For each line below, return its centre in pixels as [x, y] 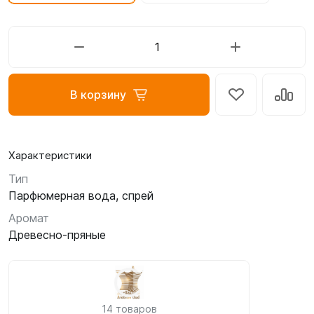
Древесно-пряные [57, 235]
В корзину [98, 95]
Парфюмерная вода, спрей [81, 196]
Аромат [29, 218]
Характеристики [50, 155]
